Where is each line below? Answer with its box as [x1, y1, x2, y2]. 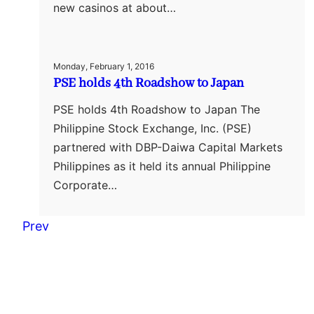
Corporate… [53, 177, 117, 192]
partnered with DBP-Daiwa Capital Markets [53, 139, 282, 154]
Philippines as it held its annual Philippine [53, 158, 271, 173]
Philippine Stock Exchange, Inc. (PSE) [53, 121, 252, 135]
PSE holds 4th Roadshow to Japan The [53, 102, 260, 116]
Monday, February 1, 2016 [53, 60, 154, 71]
